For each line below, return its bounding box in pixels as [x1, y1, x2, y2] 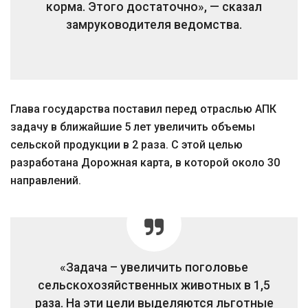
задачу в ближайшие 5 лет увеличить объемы [10, 120, 255, 133]
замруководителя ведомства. [66, 18, 242, 32]
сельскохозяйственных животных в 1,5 [38, 278, 270, 292]
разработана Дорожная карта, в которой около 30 [10, 156, 280, 169]
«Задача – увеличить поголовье [60, 261, 248, 274]
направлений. [10, 174, 81, 187]
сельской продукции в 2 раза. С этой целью [10, 138, 243, 151]
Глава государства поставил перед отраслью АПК [10, 102, 276, 115]
